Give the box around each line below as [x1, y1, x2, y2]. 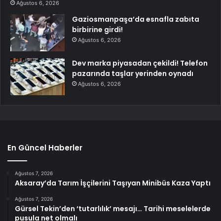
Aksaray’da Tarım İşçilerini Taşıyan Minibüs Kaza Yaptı [15, 178, 211, 188]
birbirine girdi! [72, 24, 123, 35]
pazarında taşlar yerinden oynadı [72, 68, 193, 78]
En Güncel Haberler [7, 142, 82, 153]
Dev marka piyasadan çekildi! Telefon [72, 58, 208, 68]
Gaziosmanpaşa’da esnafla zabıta [72, 14, 199, 24]
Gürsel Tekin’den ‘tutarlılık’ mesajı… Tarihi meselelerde [15, 203, 211, 214]
